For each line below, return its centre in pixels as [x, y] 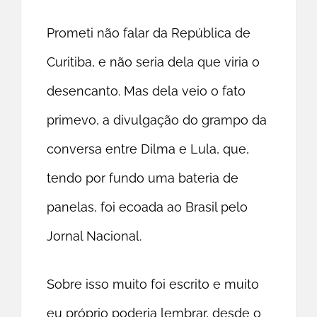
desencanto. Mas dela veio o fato [146, 91]
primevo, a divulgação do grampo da [157, 120]
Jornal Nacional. [94, 236]
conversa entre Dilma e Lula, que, [148, 149]
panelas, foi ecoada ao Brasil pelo [148, 207]
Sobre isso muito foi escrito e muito [153, 284]
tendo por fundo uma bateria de [143, 178]
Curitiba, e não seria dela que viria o [154, 62]
